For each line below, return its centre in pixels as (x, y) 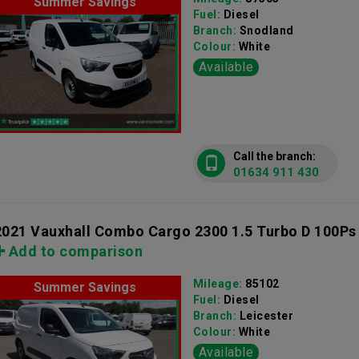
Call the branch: (274, 156)
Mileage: (219, 284)
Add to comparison (74, 251)
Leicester (266, 316)
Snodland (266, 30)
